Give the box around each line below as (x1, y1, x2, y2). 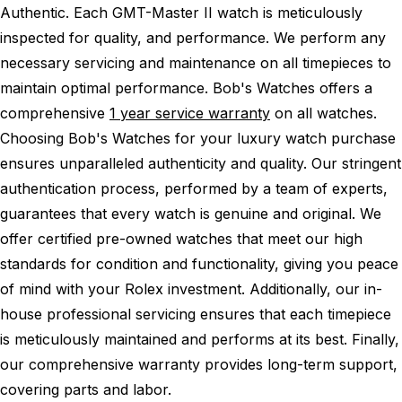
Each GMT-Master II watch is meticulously (74, 3, 363, 22)
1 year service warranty (109, 103, 270, 122)
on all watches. (270, 103, 377, 122)
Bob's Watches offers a (213, 78, 372, 97)
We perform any (274, 28, 386, 47)
